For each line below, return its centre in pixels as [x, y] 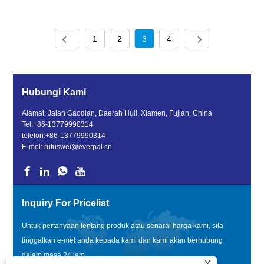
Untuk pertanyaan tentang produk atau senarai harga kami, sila [123, 226]
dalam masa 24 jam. [55, 255]
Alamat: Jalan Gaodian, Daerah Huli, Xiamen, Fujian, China [117, 113]
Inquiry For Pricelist [66, 203]
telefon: [34, 136]
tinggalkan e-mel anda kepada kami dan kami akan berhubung [123, 241]
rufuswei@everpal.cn [78, 147]
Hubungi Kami [54, 93]
